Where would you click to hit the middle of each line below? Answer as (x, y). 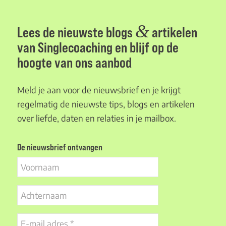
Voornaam (34, 163)
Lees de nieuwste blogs (76, 33)
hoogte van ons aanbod (74, 63)
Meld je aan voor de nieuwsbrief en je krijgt (99, 90)
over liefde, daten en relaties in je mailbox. (97, 118)
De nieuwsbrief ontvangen (60, 147)
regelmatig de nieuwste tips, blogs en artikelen (106, 104)
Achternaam (38, 192)
